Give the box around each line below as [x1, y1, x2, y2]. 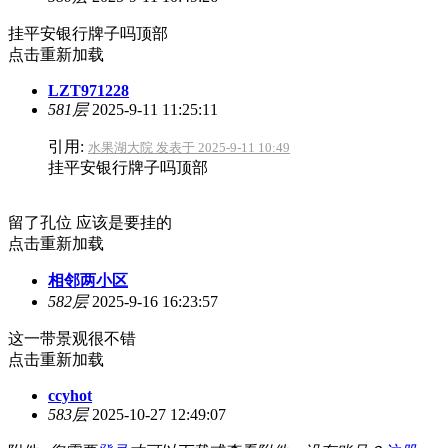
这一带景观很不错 [8, 329, 136, 347]
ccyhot [48, 386, 92, 404]
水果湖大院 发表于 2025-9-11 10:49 [88, 139, 290, 155]
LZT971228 [48, 81, 129, 99]
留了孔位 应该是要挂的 [8, 213, 172, 231]
